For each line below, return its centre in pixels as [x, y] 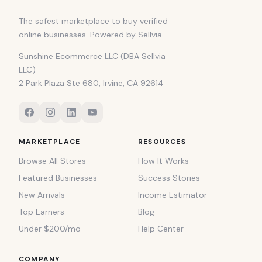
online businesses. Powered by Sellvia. [91, 35]
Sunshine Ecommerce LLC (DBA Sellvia [92, 56]
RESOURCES [162, 142]
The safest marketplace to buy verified [93, 21]
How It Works [163, 161]
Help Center [161, 229]
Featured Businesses [58, 178]
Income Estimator [173, 195]
